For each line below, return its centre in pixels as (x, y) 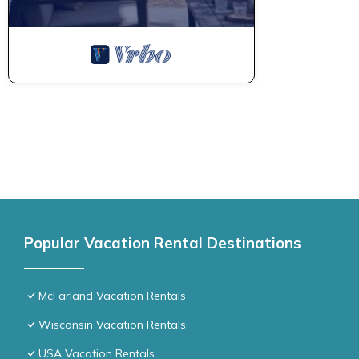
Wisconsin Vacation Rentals (112, 324)
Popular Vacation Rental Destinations (163, 242)
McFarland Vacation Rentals (112, 295)
